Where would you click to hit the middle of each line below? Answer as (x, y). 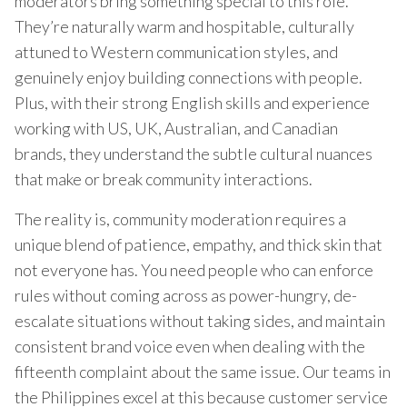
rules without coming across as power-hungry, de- (186, 295)
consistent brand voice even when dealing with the (190, 346)
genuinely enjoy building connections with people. (189, 77)
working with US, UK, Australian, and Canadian (176, 128)
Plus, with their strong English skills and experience (192, 102)
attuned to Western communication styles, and (176, 51)
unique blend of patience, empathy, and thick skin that (199, 244)
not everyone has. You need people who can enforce (194, 269)
